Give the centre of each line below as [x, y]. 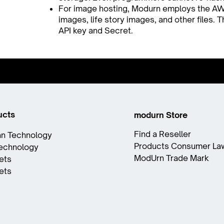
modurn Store [162, 115]
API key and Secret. [96, 30]
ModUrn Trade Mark [171, 158]
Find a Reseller [162, 134]
